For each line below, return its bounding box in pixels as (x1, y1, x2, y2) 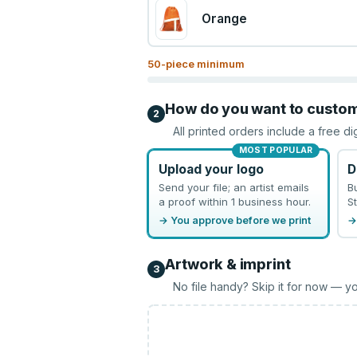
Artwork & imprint (165, 256, 291, 273)
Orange (201, 11, 247, 26)
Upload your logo (158, 161, 264, 177)
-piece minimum (161, 57, 245, 70)
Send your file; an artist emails (158, 180, 309, 194)
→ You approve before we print (158, 214, 311, 226)
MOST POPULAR (238, 145, 313, 155)
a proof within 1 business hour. (158, 194, 311, 208)
